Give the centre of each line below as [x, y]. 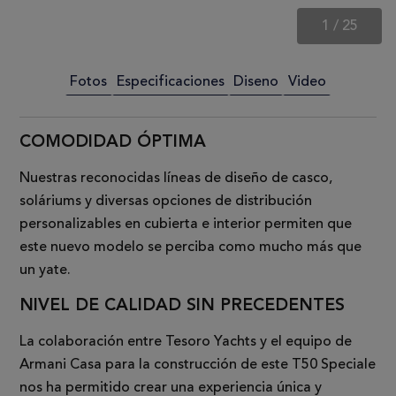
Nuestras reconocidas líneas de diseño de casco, [176, 177]
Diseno [256, 81]
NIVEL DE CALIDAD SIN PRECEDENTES [183, 305]
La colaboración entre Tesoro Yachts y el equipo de [186, 341]
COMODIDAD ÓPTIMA [113, 141]
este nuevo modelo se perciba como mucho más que [191, 246]
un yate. [46, 269]
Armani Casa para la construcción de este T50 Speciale [198, 364]
